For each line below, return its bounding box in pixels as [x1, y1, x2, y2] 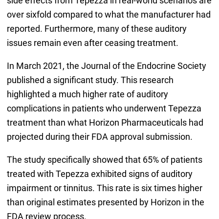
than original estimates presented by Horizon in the [6, 197, 204, 207]
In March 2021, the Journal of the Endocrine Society [6, 60, 206, 71]
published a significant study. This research [6, 74, 174, 85]
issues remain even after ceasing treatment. [6, 37, 178, 48]
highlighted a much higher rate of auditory [6, 88, 168, 99]
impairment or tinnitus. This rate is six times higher [6, 182, 202, 193]
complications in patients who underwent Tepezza [6, 103, 201, 113]
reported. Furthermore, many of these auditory [6, 23, 187, 34]
